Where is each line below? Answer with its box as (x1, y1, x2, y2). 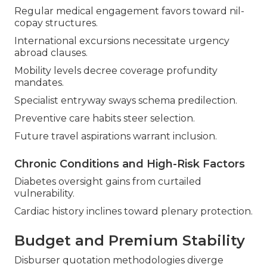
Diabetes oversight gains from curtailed (14, 176, 201, 188)
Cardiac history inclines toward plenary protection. (14, 206, 253, 218)
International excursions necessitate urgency (14, 35, 229, 47)
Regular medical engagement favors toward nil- (14, 5, 244, 17)
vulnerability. (14, 188, 74, 200)
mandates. (14, 77, 64, 89)
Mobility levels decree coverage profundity (14, 65, 218, 77)
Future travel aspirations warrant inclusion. (14, 131, 217, 142)
